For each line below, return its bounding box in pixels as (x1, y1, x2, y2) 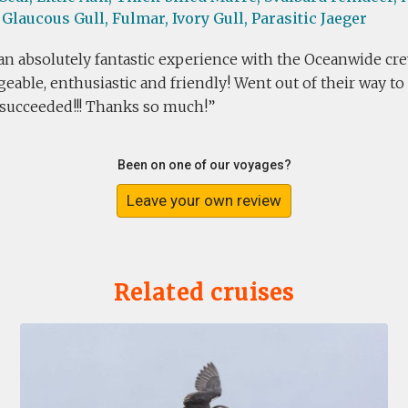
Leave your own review (127, 191, 281, 210)
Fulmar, (112, 9, 168, 27)
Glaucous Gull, (2, 9, 108, 27)
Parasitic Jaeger (251, 9, 367, 27)
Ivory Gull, (172, 9, 248, 27)
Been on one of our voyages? (117, 158, 291, 172)
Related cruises (113, 279, 295, 308)
